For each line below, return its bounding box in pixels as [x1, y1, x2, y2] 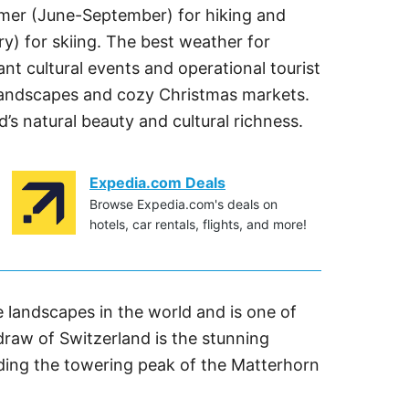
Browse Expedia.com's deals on [89, 196, 278, 212]
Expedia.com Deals [89, 173, 225, 192]
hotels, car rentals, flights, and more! [89, 216, 307, 232]
